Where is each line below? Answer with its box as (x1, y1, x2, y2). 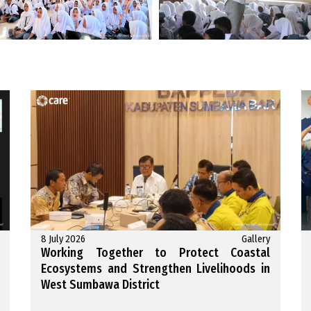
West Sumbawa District (41, 278, 160, 293)
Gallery (242, 233, 270, 246)
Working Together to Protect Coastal (41, 246, 270, 261)
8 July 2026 (41, 233, 85, 246)
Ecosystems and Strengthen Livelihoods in (41, 262, 270, 277)
